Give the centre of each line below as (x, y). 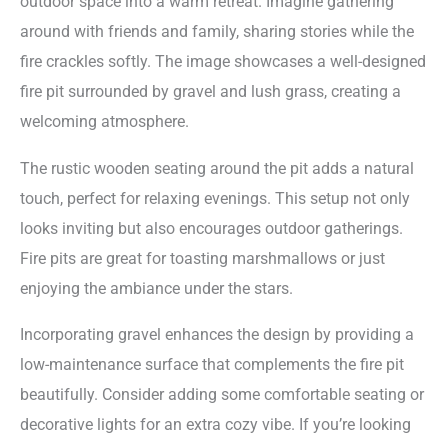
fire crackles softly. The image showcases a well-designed (223, 62)
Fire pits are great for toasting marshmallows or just (202, 258)
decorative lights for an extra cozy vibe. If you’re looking (215, 425)
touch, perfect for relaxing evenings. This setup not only (215, 198)
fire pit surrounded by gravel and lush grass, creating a (210, 92)
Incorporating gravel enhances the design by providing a (217, 335)
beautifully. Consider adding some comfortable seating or (222, 395)
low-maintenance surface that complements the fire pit (212, 365)
